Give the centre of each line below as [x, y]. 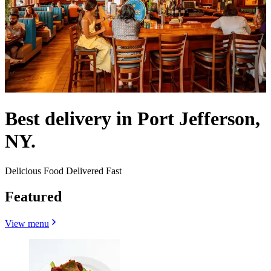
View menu [27, 223]
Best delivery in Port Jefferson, [132, 119]
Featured [33, 196]
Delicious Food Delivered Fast [63, 171]
